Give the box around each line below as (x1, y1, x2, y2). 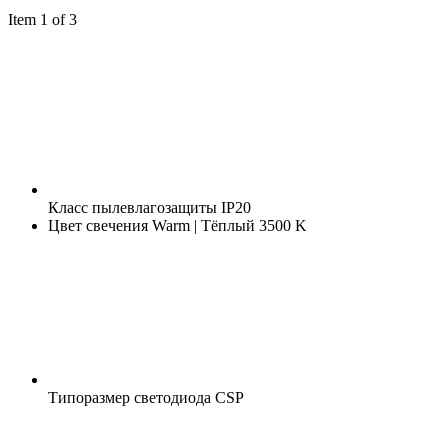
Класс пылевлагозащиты (48, 198, 217, 216)
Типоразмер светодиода (48, 388, 211, 406)
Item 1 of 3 (8, 10, 77, 28)
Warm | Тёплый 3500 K (148, 216, 307, 234)
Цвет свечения (48, 216, 148, 234)
